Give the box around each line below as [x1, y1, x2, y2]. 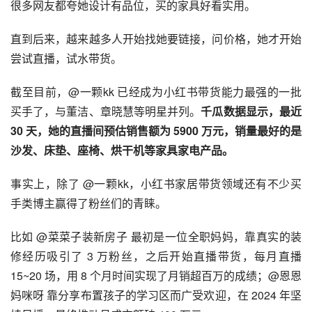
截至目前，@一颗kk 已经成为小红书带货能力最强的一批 [10, 83, 302, 100]
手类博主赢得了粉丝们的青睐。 [10, 194, 166, 211]
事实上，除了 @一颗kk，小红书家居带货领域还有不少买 [10, 175, 302, 192]
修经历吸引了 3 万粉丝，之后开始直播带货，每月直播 [10, 247, 302, 264]
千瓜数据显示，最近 [201, 102, 302, 119]
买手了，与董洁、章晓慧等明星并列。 [10, 102, 201, 119]
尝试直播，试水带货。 [10, 49, 122, 66]
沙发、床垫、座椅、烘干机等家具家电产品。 [10, 141, 233, 158]
